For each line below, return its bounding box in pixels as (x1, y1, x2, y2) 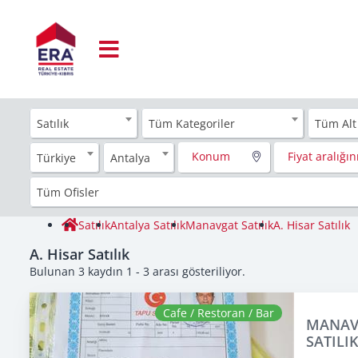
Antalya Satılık (110, 217, 185, 233)
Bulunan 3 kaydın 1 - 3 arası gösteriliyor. (30, 263, 245, 279)
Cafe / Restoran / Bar (162, 304, 274, 320)
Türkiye (37, 149, 76, 165)
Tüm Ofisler (37, 184, 99, 200)
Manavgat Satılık (185, 217, 273, 233)
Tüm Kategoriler (149, 115, 236, 131)
